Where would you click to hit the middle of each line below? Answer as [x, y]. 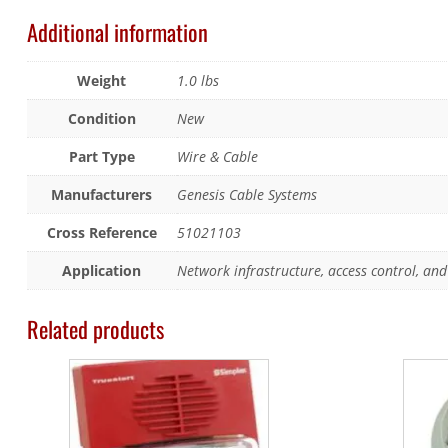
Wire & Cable [217, 157]
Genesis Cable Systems [246, 195]
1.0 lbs [197, 81]
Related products [95, 329]
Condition [101, 119]
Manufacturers [102, 195]
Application [102, 271]
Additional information [117, 31]
